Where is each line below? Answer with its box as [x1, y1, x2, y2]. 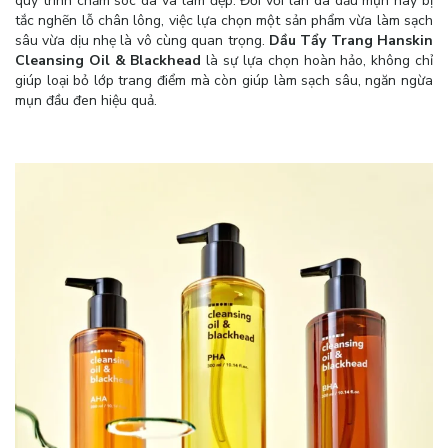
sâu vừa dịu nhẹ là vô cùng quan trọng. [15, 30, 269, 50]
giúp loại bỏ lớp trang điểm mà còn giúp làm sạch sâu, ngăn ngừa [15, 70, 433, 90]
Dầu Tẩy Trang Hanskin [269, 30, 433, 50]
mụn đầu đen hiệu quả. [15, 90, 157, 110]
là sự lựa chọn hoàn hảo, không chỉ [206, 50, 434, 70]
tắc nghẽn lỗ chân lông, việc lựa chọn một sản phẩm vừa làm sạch [15, 10, 433, 30]
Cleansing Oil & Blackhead [15, 50, 207, 70]
